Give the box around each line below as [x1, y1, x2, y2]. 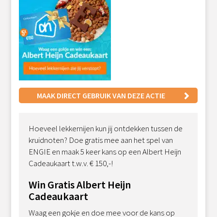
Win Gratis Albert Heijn [29, 177, 131, 191]
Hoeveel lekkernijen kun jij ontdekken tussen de [29, 123, 183, 134]
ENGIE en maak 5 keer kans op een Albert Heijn [29, 146, 182, 157]
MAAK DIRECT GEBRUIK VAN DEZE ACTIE [37, 90, 166, 100]
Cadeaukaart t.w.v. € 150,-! [29, 157, 113, 169]
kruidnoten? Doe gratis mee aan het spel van [29, 134, 173, 145]
